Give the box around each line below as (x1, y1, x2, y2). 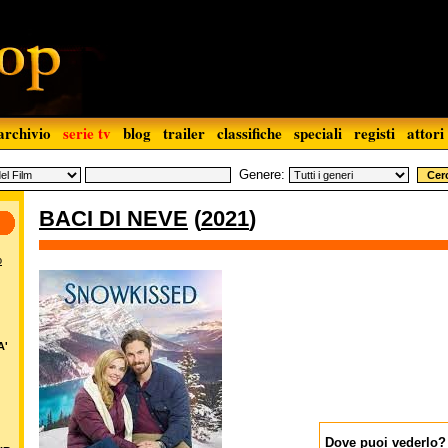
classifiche (217, 122, 282, 144)
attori (407, 122, 444, 144)
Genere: (239, 167, 285, 183)
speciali (294, 122, 342, 144)
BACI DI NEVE (39, 206, 188, 231)
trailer (163, 122, 205, 144)
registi (354, 122, 395, 144)
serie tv (63, 122, 111, 144)
